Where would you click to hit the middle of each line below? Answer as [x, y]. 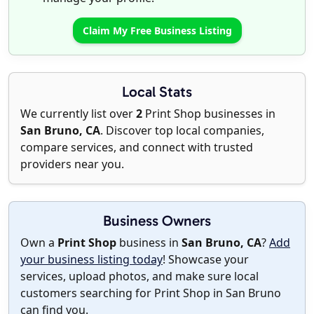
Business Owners [157, 221]
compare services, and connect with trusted [137, 148]
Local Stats [157, 92]
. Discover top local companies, [182, 131]
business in [149, 243]
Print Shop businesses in [209, 114]
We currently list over [78, 114]
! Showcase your [206, 260]
